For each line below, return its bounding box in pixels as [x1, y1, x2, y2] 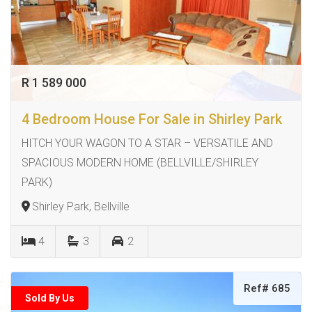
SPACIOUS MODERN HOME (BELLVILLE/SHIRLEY [22, 156, 258, 170]
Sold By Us [25, 292, 75, 304]
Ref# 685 [244, 282, 290, 295]
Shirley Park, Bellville [32, 200, 130, 214]
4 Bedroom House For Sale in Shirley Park [22, 111, 282, 128]
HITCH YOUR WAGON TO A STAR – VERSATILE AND [22, 136, 273, 150]
